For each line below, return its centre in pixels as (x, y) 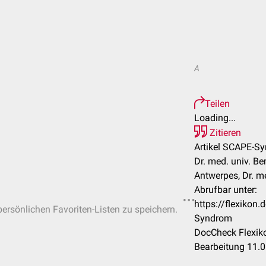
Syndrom (213, 218)
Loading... (215, 118)
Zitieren (224, 133)
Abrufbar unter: (226, 190)
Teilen (217, 104)
